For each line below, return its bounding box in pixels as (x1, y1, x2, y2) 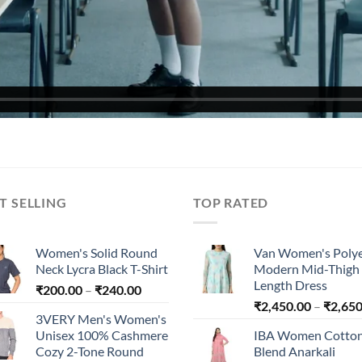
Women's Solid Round (36, 244, 158, 260)
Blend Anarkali (254, 343, 335, 359)
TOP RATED (193, 195, 269, 211)
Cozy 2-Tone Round (36, 343, 144, 359)
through (141, 331, 186, 347)
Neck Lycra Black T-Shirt (36, 260, 168, 276)
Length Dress (254, 276, 327, 293)
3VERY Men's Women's (36, 310, 166, 326)
